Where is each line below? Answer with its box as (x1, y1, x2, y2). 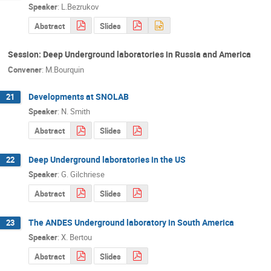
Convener (8, 64, 42, 75)
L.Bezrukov (61, 1, 99, 13)
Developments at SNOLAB (28, 90, 129, 102)
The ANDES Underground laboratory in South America (28, 216, 234, 228)
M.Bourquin (45, 64, 84, 75)
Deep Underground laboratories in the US (28, 153, 186, 165)
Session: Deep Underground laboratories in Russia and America (8, 48, 251, 60)
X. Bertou (61, 232, 92, 243)
